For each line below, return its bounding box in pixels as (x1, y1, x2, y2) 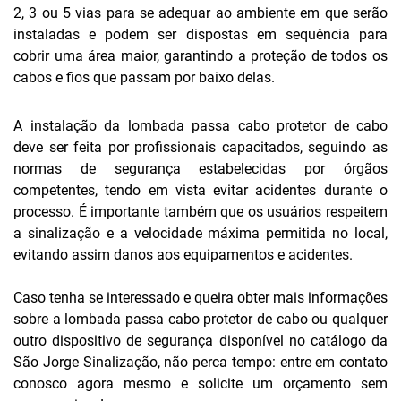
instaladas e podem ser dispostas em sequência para (13, 26, 388, 43)
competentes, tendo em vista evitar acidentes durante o (13, 182, 388, 199)
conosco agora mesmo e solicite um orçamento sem (13, 375, 388, 392)
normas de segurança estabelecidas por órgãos (13, 160, 388, 177)
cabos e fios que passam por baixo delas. (13, 69, 275, 86)
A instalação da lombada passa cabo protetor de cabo (13, 117, 388, 134)
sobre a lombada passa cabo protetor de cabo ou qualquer (13, 311, 388, 328)
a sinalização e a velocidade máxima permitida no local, (13, 225, 388, 242)
